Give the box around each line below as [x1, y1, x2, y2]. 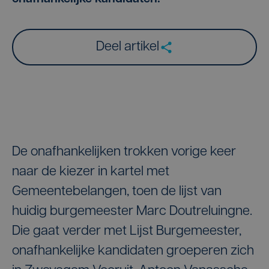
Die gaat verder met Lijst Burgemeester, [12, 225, 241, 238]
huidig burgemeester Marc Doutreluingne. [12, 205, 252, 219]
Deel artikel [95, 40, 159, 54]
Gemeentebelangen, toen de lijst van [12, 185, 222, 199]
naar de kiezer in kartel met [12, 165, 169, 179]
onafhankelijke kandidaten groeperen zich [12, 244, 254, 258]
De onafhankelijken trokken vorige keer [12, 145, 236, 159]
